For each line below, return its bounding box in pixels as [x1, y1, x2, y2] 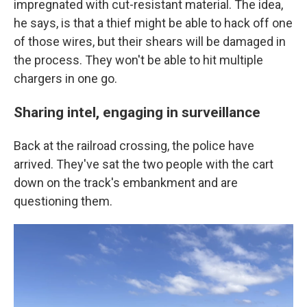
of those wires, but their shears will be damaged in [14, 34, 286, 49]
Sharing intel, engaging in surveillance [14, 103, 260, 121]
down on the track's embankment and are [14, 175, 238, 191]
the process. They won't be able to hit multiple [14, 53, 263, 68]
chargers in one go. [14, 71, 117, 86]
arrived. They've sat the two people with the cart [14, 157, 273, 172]
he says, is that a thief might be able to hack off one [14, 16, 293, 31]
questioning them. [14, 194, 112, 209]
